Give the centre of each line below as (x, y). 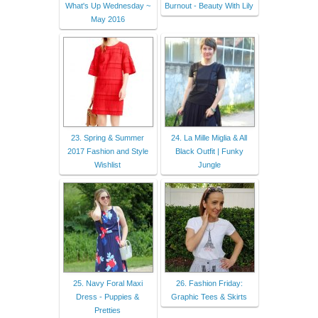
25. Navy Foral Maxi (108, 283)
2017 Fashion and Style (108, 151)
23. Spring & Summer (108, 137)
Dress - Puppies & (108, 296)
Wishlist (108, 164)
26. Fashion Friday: (209, 283)
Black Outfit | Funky (209, 151)
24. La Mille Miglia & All (209, 137)
